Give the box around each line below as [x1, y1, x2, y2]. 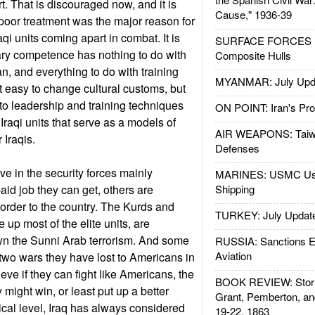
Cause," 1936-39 [214, 7, 292, 22]
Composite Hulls [214, 48, 291, 63]
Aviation [214, 248, 252, 263]
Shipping [214, 181, 255, 196]
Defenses [214, 141, 259, 155]
